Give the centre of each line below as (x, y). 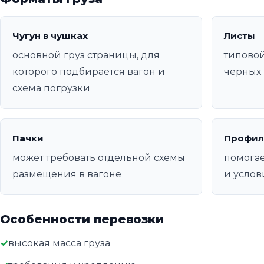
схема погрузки (51, 88)
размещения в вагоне (67, 174)
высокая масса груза (59, 243)
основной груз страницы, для (86, 55)
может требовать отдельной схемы (99, 158)
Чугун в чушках (50, 36)
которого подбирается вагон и (89, 72)
